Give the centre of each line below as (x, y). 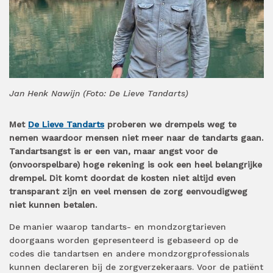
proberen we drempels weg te (170, 124)
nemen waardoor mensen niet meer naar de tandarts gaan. (136, 137)
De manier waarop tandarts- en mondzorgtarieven (118, 226)
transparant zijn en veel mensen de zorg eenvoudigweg (128, 191)
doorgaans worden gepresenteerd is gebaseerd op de (124, 240)
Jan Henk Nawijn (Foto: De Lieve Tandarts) (99, 93)
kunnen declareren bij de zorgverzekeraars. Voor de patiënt (136, 267)
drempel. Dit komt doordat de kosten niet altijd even (122, 178)
